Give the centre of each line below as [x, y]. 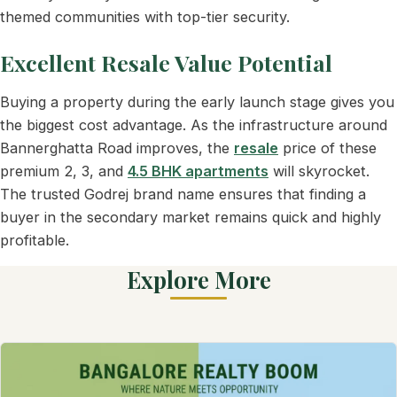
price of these [327, 148]
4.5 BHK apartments [198, 171]
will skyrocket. [319, 171]
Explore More [198, 279]
